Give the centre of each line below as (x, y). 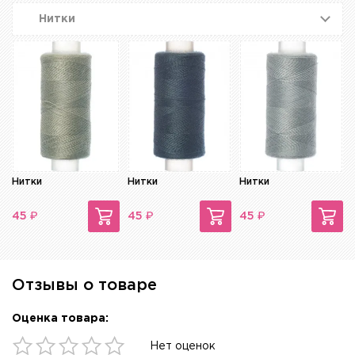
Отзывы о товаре (84, 286)
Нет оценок (183, 347)
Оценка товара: (60, 319)
